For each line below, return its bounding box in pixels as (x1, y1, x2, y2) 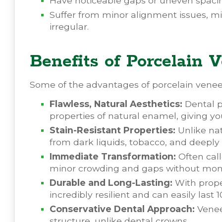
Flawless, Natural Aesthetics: (50, 98, 182, 109)
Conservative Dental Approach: (50, 203, 195, 214)
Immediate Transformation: (50, 151, 176, 162)
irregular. (50, 21, 89, 32)
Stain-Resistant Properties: (50, 124, 175, 135)
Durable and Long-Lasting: (50, 177, 172, 188)
